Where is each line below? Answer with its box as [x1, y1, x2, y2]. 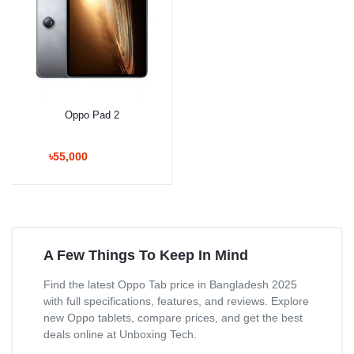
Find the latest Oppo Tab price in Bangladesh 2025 [43, 277, 297, 291]
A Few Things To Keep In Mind [43, 247, 248, 263]
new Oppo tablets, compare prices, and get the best [43, 311, 303, 324]
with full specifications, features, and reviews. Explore [43, 294, 309, 307]
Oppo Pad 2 [64, 108, 119, 121]
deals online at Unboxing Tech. [43, 327, 197, 341]
